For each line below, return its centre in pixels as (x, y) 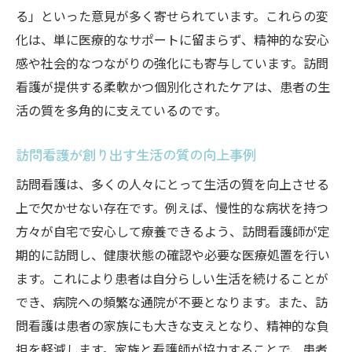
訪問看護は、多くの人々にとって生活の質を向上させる (172, 184)
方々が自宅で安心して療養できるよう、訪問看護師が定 (173, 231)
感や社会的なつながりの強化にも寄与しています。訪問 (172, 63)
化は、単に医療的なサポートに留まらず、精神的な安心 (172, 39)
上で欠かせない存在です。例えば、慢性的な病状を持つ (172, 207)
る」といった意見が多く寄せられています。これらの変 (172, 16)
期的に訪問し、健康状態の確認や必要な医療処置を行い (173, 255)
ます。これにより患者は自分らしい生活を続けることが (172, 278)
